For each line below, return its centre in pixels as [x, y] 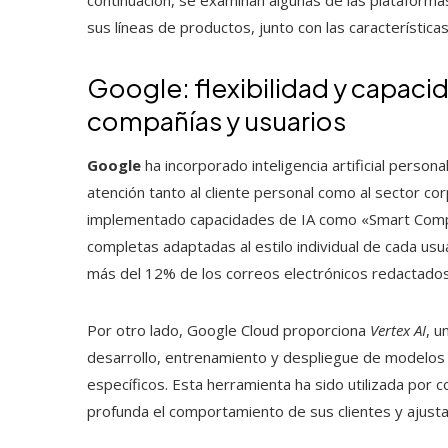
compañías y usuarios [216, 120]
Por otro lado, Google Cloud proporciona [228, 329]
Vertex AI [398, 329]
